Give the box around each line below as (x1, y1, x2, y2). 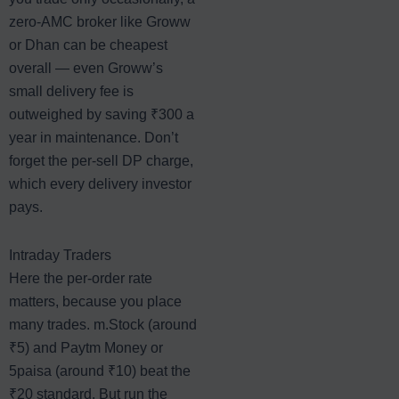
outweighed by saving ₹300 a (9, 106, 194, 122)
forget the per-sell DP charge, (9, 152, 193, 168)
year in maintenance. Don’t (9, 129, 178, 145)
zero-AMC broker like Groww (9, 13, 191, 29)
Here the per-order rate (9, 270, 152, 286)
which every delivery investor (9, 175, 191, 191)
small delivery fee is (9, 83, 134, 99)
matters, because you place (9, 293, 182, 309)
